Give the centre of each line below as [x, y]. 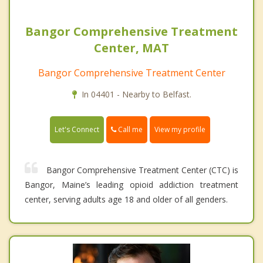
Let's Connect [77, 130]
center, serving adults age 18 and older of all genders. [126, 200]
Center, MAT [131, 48]
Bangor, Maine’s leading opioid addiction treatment [131, 185]
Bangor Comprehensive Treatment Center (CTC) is [142, 170]
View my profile [180, 130]
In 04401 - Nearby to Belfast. [136, 95]
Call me [129, 130]
